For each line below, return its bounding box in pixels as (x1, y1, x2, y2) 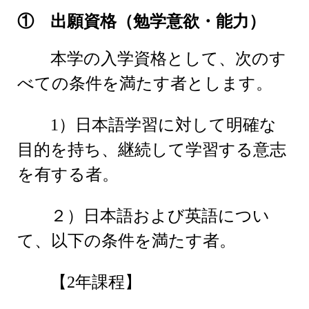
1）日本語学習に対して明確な (17, 116, 277, 134)
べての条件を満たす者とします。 (17, 74, 272, 93)
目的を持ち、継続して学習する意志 (17, 141, 286, 159)
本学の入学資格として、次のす (34, 50, 286, 68)
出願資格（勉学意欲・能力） (50, 12, 266, 31)
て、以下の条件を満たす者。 (17, 232, 236, 250)
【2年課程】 (17, 273, 141, 292)
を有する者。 (17, 166, 119, 184)
